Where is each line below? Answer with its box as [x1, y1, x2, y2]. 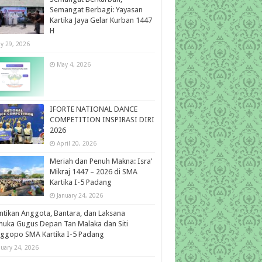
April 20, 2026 [56, 140, 96, 147]
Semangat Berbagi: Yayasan [49, 5, 143, 15]
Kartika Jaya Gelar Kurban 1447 [49, 16, 152, 25]
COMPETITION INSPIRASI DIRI [49, 115, 154, 125]
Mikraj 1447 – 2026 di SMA [49, 167, 137, 177]
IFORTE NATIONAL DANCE [49, 105, 137, 114]
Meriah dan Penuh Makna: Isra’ [49, 157, 152, 166]
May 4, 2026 [56, 61, 91, 68]
